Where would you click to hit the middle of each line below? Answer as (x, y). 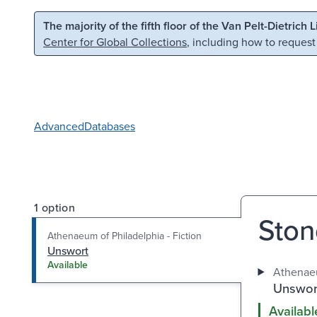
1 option (55, 207)
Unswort (68, 250)
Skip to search (181, 24)
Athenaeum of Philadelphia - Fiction (125, 235)
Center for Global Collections (115, 42)
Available (68, 264)
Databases (110, 126)
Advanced (59, 126)
